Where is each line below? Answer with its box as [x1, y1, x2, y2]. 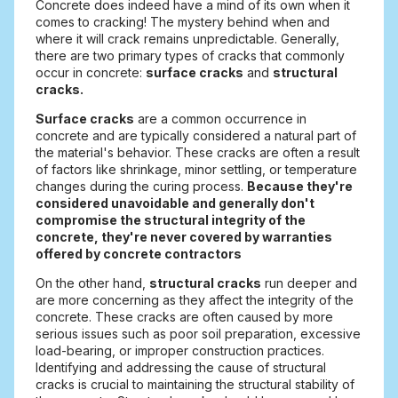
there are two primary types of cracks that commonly [36, 48, 345, 64]
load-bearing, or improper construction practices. [36, 343, 324, 359]
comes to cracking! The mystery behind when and [36, 14, 330, 30]
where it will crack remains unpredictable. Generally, [36, 31, 339, 47]
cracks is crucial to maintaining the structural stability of [36, 377, 354, 393]
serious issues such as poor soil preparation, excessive [36, 326, 361, 342]
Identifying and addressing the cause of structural [36, 360, 326, 376]
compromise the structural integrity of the [36, 212, 306, 228]
